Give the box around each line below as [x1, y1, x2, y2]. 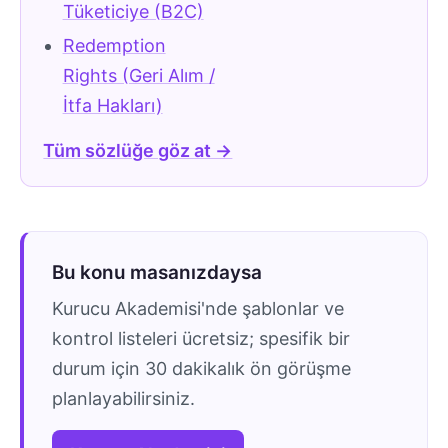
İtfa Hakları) [62, 95, 163, 117]
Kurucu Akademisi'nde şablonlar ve [52, 298, 344, 320]
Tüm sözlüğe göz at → [43, 140, 233, 162]
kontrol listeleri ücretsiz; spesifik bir [52, 328, 350, 350]
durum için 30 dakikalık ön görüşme [52, 358, 351, 380]
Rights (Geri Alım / [62, 65, 215, 87]
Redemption [62, 35, 166, 57]
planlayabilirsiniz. [52, 388, 195, 410]
